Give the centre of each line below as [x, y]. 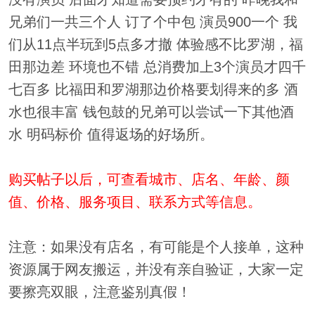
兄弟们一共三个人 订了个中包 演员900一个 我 [153, 22]
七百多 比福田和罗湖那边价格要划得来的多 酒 [153, 90]
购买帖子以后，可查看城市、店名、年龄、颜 [149, 180]
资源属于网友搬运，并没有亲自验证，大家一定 [156, 270]
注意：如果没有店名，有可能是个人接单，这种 [156, 247]
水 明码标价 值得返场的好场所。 [111, 135]
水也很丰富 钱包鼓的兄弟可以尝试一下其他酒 [151, 112]
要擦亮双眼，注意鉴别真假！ [99, 292]
